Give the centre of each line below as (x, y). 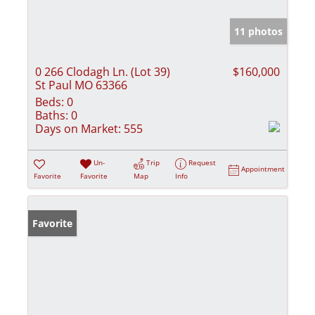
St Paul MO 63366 (81, 85)
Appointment (263, 169)
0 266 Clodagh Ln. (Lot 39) (103, 72)
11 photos (258, 32)
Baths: (52, 116)
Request (202, 163)
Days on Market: (78, 129)
